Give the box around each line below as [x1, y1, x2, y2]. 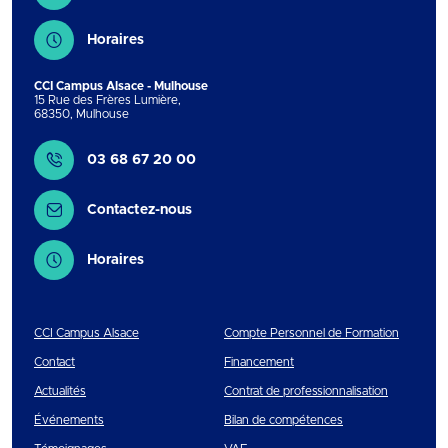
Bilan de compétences [224, 414, 343, 426]
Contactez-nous [87, 203, 192, 217]
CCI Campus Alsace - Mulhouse [34, 80, 208, 92]
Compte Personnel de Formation [224, 327, 399, 339]
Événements [34, 414, 104, 426]
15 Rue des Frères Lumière [34, 94, 178, 106]
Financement [224, 356, 294, 368]
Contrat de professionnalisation [224, 385, 388, 397]
